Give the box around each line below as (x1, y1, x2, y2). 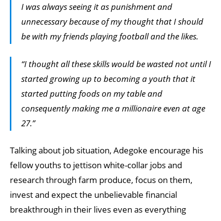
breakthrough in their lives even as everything (10, 204, 186, 215)
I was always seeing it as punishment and (21, 1, 172, 12)
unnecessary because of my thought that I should (21, 16, 203, 27)
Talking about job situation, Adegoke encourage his (10, 145, 203, 156)
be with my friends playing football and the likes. (21, 31, 198, 42)
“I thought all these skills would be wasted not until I (21, 58, 211, 70)
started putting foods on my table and (21, 87, 162, 99)
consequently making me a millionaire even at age (21, 102, 205, 114)
